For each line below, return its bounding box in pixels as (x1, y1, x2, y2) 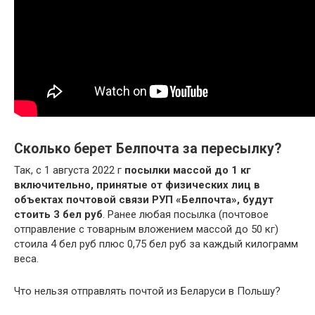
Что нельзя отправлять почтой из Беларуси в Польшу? (14, 284, 281, 297)
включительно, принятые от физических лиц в (14, 178, 260, 191)
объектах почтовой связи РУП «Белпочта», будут (14, 193, 274, 206)
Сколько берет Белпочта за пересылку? (14, 140, 281, 157)
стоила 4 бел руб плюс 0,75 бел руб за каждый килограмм (14, 237, 298, 250)
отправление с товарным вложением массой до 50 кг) (14, 222, 278, 236)
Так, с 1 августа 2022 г (14, 163, 124, 176)
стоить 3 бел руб (14, 207, 103, 221)
